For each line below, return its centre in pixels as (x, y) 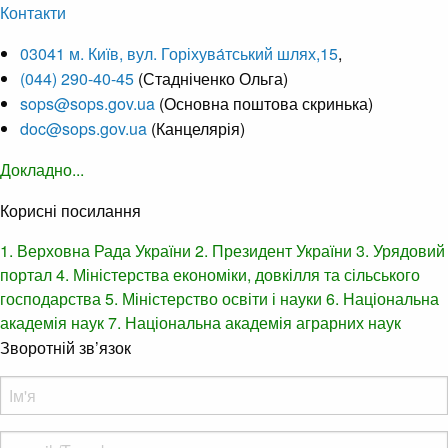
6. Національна (382, 298)
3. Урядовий (400, 250)
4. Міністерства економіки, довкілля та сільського (238, 274)
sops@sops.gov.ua (87, 103)
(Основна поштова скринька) (264, 103)
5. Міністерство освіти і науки (213, 298)
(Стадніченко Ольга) (211, 78)
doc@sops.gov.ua (83, 128)
